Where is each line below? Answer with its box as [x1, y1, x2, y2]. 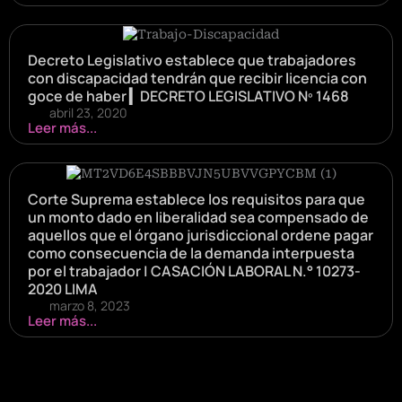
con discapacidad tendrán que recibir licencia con [28, 68, 367, 89]
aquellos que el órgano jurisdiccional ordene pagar [28, 224, 373, 245]
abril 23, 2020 [49, 104, 127, 122]
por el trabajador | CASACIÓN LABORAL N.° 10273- [28, 260, 361, 281]
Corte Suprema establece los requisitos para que [28, 188, 365, 209]
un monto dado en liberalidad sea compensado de [28, 206, 369, 227]
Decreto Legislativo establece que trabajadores [28, 50, 356, 71]
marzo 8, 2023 [49, 296, 130, 314]
